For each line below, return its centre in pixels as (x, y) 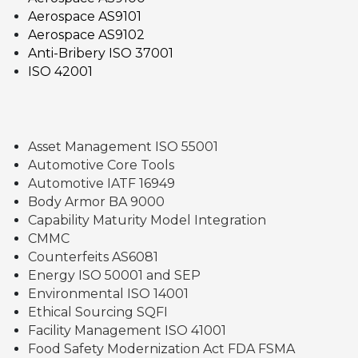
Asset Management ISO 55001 (123, 146)
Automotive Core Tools (101, 165)
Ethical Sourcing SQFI (98, 312)
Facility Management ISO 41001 (127, 330)
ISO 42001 (60, 72)
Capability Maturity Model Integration (147, 220)
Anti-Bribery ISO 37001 (101, 54)
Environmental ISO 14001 (108, 293)
